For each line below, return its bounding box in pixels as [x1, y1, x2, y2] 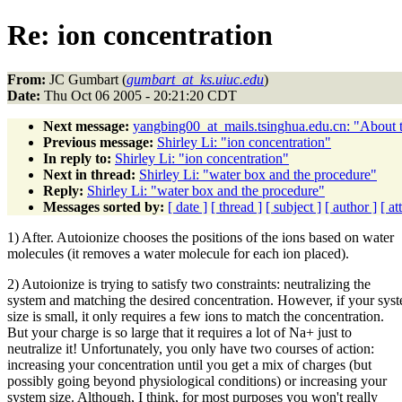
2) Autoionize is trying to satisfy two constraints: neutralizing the [7, 275, 371, 292]
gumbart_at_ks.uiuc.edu [127, 71, 264, 87]
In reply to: [43, 150, 111, 166]
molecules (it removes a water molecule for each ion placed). [7, 245, 349, 261]
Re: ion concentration [7, 19, 273, 52]
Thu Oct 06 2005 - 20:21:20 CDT [40, 87, 237, 103]
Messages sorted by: [43, 198, 164, 214]
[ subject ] [266, 198, 321, 214]
